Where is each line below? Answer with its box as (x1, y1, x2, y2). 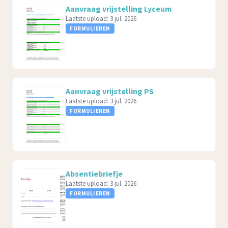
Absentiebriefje (66, 168, 123, 179)
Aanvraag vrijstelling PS (66, 86, 154, 96)
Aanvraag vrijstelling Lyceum (66, 4, 172, 14)
